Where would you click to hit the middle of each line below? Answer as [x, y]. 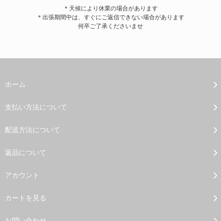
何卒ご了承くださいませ [110, 26]
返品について [26, 152]
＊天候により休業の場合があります [110, 8]
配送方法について [33, 129]
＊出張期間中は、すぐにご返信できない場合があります [110, 17]
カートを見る [26, 197]
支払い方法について [36, 107]
